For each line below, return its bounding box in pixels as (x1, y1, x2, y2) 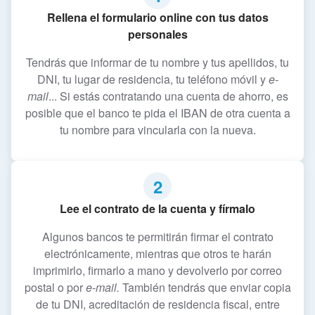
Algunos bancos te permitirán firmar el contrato (41, 229, 274, 245)
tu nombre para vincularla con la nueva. (59, 122, 256, 139)
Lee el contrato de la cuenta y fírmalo (60, 200, 255, 217)
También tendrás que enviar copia (119, 279, 291, 296)
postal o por (24, 279, 86, 296)
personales (127, 26, 188, 43)
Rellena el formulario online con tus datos (46, 9, 269, 26)
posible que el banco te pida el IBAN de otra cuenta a (25, 105, 290, 122)
